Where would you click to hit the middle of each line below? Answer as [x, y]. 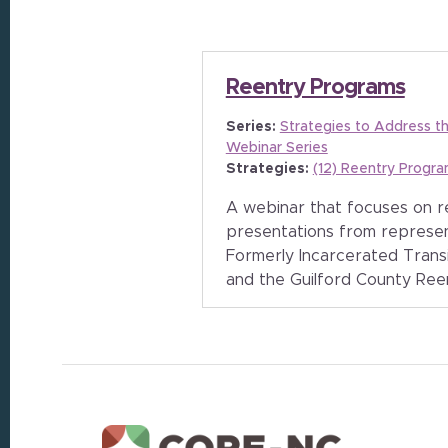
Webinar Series [276, 148]
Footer [66, 385]
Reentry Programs [315, 88]
